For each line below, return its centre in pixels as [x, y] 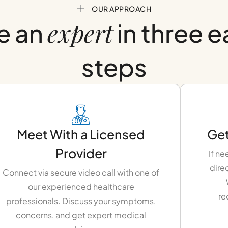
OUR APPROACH [122, 9]
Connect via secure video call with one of [81, 173]
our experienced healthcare [81, 187]
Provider [81, 153]
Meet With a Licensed [81, 135]
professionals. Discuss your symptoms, [81, 201]
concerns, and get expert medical [81, 215]
